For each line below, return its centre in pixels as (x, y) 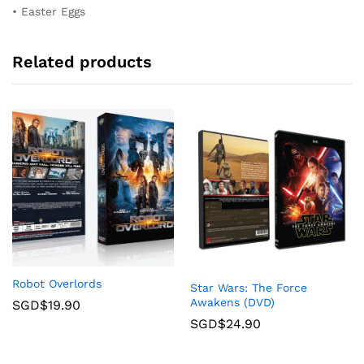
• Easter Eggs (49, 12)
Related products (82, 61)
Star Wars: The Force (249, 287)
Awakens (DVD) (232, 302)
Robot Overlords (57, 284)
